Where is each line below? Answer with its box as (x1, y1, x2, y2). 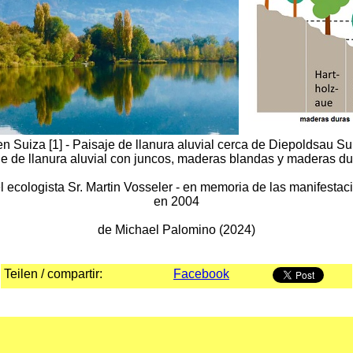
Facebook (173, 267, 229, 281)
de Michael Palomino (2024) (98, 223, 255, 236)
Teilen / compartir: (4, 267, 102, 281)
